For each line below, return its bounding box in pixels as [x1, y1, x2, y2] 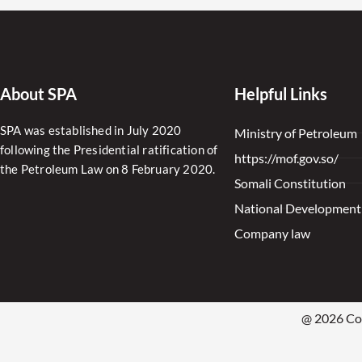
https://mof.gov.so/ [234, 150, 339, 166]
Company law [234, 225, 310, 241]
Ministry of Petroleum [234, 125, 357, 141]
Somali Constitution [234, 175, 346, 191]
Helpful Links [234, 84, 327, 103]
